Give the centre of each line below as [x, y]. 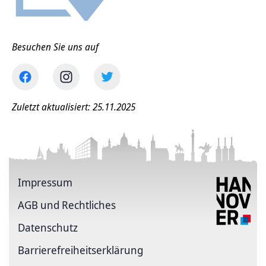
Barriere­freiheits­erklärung [80, 250]
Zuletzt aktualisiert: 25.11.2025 [74, 107]
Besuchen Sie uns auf [55, 47]
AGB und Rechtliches [67, 205]
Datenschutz [48, 227]
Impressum [45, 182]
